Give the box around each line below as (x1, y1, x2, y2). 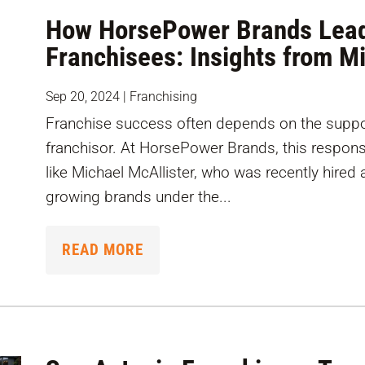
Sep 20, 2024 (46, 89, 121, 105)
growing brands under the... (46, 187, 232, 207)
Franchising (130, 89, 198, 105)
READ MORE (62, 240, 144, 260)
